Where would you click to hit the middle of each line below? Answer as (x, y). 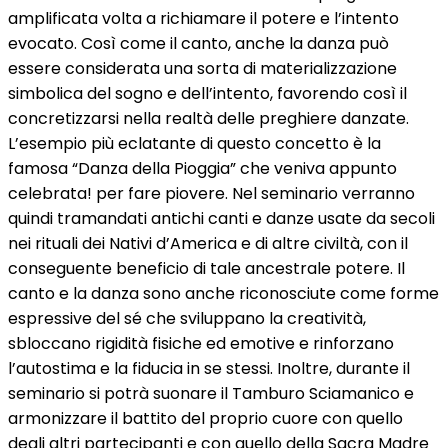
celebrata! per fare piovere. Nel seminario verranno (211, 193)
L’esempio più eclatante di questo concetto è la (194, 143)
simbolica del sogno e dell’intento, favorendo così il (207, 93)
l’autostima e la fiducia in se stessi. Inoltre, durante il (209, 368)
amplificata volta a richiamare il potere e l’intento (203, 18)
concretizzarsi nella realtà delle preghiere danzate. (208, 118)
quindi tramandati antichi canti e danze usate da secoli (221, 218)
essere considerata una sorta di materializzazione (202, 68)
